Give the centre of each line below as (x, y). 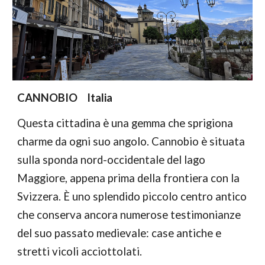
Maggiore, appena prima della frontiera (113, 178)
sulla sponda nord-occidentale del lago (112, 159)
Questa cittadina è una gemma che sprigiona (125, 123)
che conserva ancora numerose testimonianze (129, 214)
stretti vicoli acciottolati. (80, 251)
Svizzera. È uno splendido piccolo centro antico (132, 196)
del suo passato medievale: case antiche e (119, 233)
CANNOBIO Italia (65, 97)
